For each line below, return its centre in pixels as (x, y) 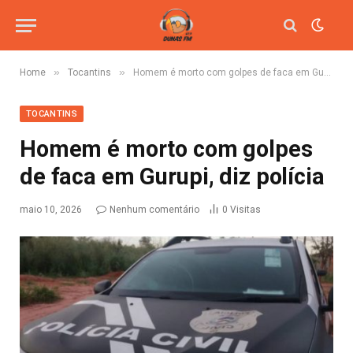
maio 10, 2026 (51, 210)
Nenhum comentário (154, 210)
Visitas (245, 210)
